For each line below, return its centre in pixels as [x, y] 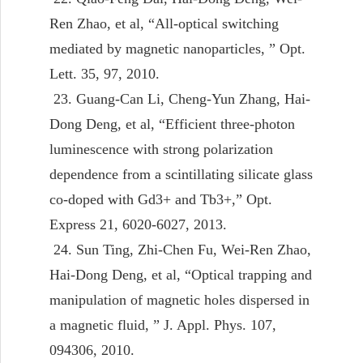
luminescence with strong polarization [161, 149]
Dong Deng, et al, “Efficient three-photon [172, 124]
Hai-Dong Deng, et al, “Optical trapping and [181, 274]
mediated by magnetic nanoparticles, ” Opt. [177, 48]
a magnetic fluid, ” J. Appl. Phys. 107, [163, 325]
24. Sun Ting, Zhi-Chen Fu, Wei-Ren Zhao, [180, 249]
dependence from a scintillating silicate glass [181, 174]
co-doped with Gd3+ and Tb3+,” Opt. [161, 199]
